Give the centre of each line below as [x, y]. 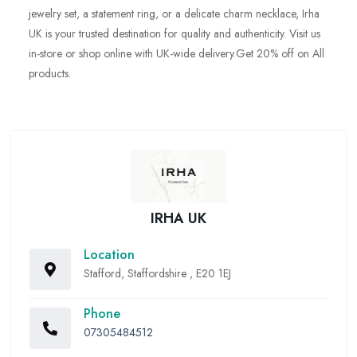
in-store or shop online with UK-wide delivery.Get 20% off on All [177, 53]
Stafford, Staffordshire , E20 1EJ [157, 274]
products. [50, 73]
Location [109, 255]
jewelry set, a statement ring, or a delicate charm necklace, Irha [174, 14]
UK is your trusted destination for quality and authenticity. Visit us [175, 33]
